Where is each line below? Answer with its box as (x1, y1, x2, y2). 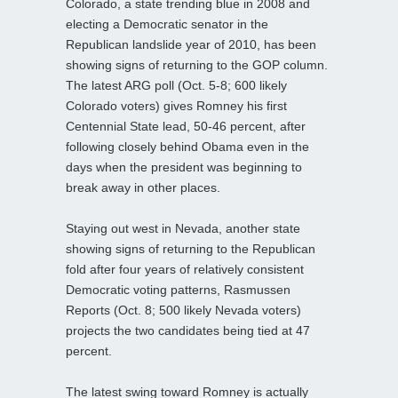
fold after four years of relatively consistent (66, 261, 304, 276)
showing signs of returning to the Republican (66, 241, 315, 256)
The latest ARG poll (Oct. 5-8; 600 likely (66, 77, 287, 92)
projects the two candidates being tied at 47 (66, 322, 310, 338)
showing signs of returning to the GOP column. (66, 57, 328, 72)
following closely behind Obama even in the (66, 139, 309, 154)
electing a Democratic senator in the (66, 16, 268, 31)
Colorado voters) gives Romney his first (66, 98, 287, 113)
